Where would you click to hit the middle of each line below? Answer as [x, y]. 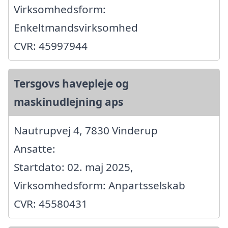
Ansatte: [35, 148]
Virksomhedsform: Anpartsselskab [99, 185]
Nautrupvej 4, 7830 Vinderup [86, 130]
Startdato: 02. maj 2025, [74, 167]
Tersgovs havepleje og [71, 83]
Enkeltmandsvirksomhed [76, 27]
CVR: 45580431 [51, 203]
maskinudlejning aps [68, 102]
